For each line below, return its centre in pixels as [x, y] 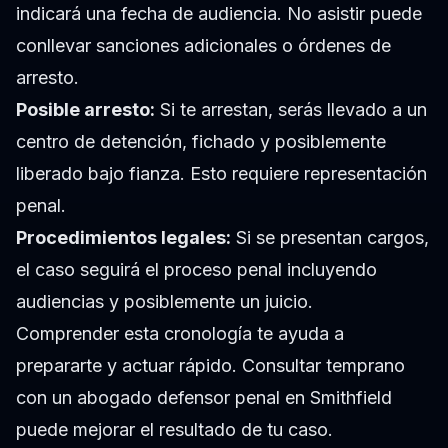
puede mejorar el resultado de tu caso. [174, 430]
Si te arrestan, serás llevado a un [291, 110]
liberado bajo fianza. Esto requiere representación [221, 174]
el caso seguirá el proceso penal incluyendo [196, 270]
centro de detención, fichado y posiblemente [201, 142]
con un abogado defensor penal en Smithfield [204, 398]
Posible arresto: [85, 110]
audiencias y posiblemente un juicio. [164, 302]
